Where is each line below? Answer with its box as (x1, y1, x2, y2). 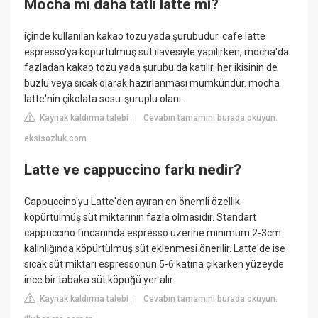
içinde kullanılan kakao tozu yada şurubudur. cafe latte (24, 31, 266, 43)
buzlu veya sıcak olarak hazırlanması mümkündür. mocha (24, 77, 280, 89)
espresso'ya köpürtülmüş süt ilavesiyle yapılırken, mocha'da (24, 46, 290, 58)
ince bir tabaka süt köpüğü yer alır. (24, 273, 175, 285)
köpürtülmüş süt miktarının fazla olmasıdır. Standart (24, 211, 257, 223)
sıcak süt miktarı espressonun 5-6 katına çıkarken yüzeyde (24, 258, 285, 270)
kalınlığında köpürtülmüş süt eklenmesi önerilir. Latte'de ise (24, 242, 286, 254)
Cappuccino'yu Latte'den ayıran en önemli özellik (24, 195, 241, 207)
